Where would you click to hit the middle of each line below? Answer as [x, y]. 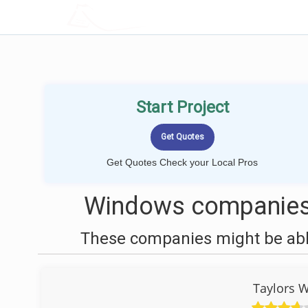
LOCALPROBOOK [146, 17]
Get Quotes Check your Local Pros [182, 162]
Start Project [182, 107]
